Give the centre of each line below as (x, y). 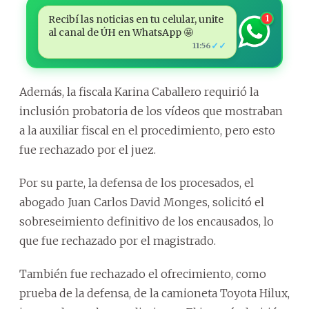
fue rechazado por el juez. (88, 149)
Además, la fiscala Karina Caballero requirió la (139, 91)
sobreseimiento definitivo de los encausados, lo (147, 221)
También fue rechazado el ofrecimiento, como (143, 273)
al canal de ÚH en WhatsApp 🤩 (120, 32)
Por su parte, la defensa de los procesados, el (137, 182)
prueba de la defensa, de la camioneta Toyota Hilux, (154, 293)
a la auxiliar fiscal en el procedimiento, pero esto (147, 130)
